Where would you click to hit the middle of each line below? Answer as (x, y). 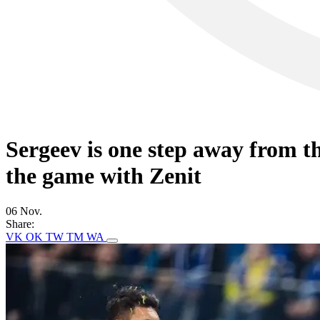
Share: (20, 224)
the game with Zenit (104, 176)
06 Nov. (24, 211)
